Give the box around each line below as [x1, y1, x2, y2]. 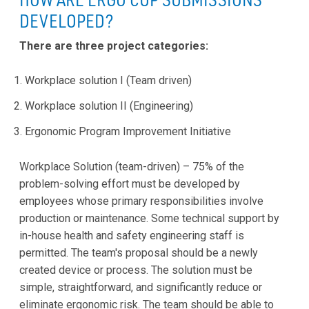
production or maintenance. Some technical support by [19, 211, 279, 225]
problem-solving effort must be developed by [19, 177, 240, 190]
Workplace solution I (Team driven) [25, 74, 192, 88]
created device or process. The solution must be [19, 263, 252, 277]
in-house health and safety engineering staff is [19, 228, 244, 242]
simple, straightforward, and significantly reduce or [19, 280, 262, 294]
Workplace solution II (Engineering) [25, 99, 193, 113]
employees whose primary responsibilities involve [19, 194, 263, 208]
